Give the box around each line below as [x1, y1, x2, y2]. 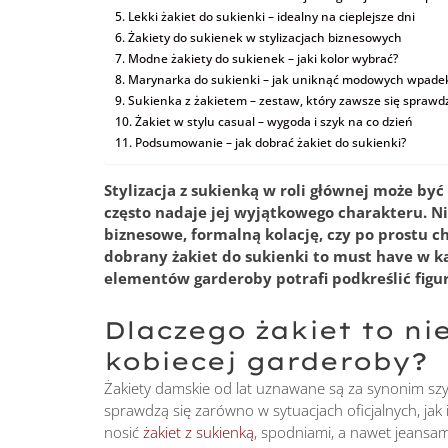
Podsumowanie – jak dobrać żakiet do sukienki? [134, 133, 406, 151]
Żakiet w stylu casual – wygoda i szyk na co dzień [134, 112, 413, 130]
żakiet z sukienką [143, 422, 255, 443]
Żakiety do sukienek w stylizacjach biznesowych [127, 28, 402, 46]
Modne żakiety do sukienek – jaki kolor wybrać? [127, 49, 398, 67]
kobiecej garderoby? [104, 346, 429, 377]
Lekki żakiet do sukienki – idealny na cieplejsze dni [127, 7, 415, 25]
